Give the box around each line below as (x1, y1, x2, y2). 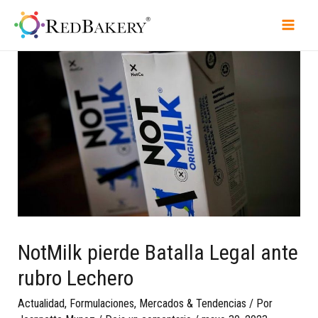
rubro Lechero (18, 265, 134, 290)
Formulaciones (70, 296, 135, 310)
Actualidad (18, 296, 65, 310)
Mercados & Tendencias (139, 296, 247, 310)
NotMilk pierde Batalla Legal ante (18, 239, 299, 265)
